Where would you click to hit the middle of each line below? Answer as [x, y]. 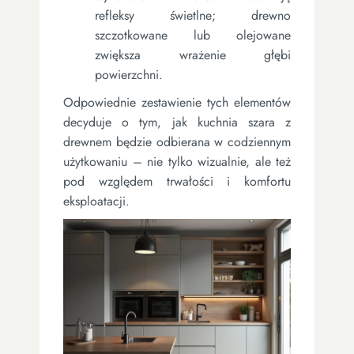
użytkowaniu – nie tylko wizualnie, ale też [177, 161]
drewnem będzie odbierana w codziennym [177, 141]
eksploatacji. [96, 201]
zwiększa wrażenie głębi [193, 55]
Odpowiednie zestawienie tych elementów [177, 102]
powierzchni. [129, 74]
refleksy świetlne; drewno [193, 15]
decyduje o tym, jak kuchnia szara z [177, 122]
